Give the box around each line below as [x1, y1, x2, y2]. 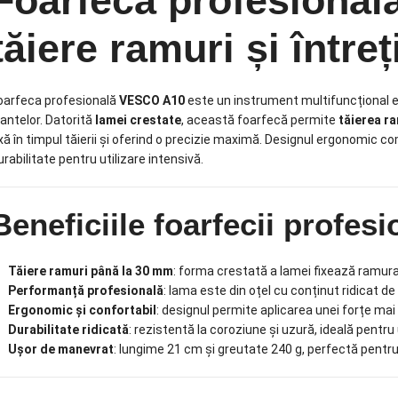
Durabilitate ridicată [7, 322, 129, 337]
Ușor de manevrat [7, 341, 114, 356]
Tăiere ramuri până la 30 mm [7, 263, 173, 278]
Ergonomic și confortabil [7, 302, 156, 317]
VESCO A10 [118, 92, 185, 107]
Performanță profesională [7, 283, 163, 298]
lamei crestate [94, 112, 181, 127]
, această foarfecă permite [180, 112, 338, 127]
